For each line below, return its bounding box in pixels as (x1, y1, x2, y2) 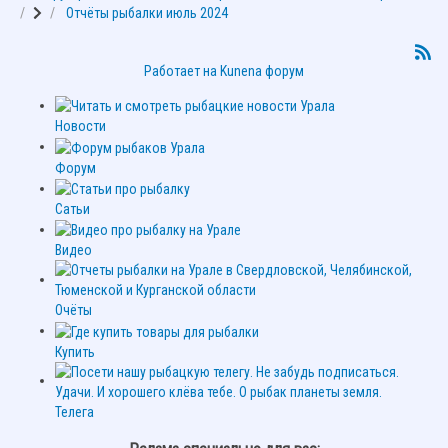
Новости (55, 118, 106, 135)
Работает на (144, 63, 217, 80)
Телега (55, 403, 94, 420)
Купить (55, 343, 95, 360)
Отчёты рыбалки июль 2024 (65, 5, 228, 22)
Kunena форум (220, 63, 304, 80)
